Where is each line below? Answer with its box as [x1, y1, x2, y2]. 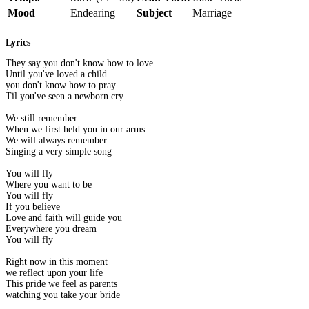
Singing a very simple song [6, 146, 112, 157]
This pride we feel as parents [6, 279, 117, 290]
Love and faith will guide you [6, 212, 122, 223]
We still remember [6, 113, 77, 124]
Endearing [70, 6, 115, 19]
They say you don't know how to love [6, 58, 153, 69]
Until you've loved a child [6, 69, 107, 80]
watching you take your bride [6, 290, 120, 301]
